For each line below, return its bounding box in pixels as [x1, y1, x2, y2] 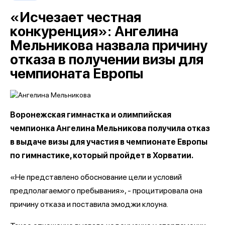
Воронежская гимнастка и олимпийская [10, 109, 171, 120]
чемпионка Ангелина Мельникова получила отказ [10, 123, 210, 133]
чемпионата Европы [10, 64, 143, 82]
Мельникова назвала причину [10, 36, 207, 54]
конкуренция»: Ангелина [10, 22, 178, 40]
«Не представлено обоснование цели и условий [10, 172, 182, 182]
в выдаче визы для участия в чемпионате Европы [10, 137, 207, 147]
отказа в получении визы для [10, 50, 203, 68]
